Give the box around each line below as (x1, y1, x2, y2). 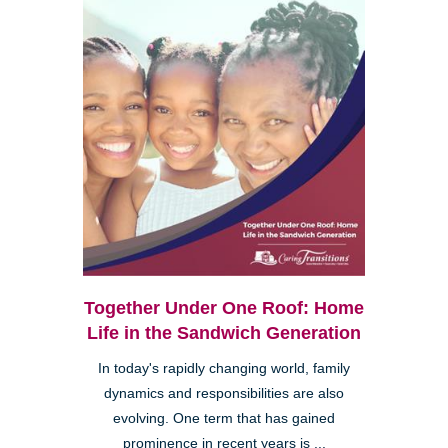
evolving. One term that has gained (113, 410, 335, 426)
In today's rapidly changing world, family (98, 360, 350, 376)
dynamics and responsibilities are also (104, 385, 344, 401)
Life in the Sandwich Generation (87, 322, 361, 343)
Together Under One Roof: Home (84, 297, 364, 318)
